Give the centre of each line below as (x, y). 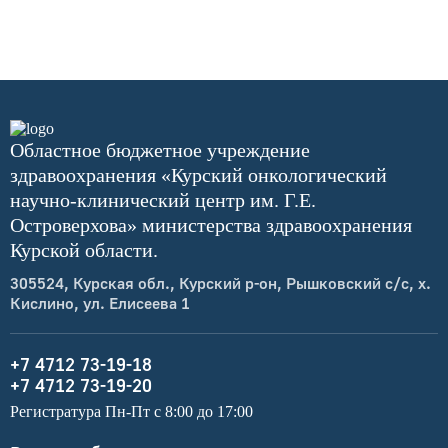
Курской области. (84, 250)
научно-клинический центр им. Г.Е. (163, 200)
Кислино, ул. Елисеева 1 (100, 303)
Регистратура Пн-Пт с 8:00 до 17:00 (131, 412)
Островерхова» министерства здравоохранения (211, 225)
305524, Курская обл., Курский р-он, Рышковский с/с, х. (220, 283)
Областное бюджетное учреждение (160, 150)
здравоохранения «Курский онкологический (198, 175)
